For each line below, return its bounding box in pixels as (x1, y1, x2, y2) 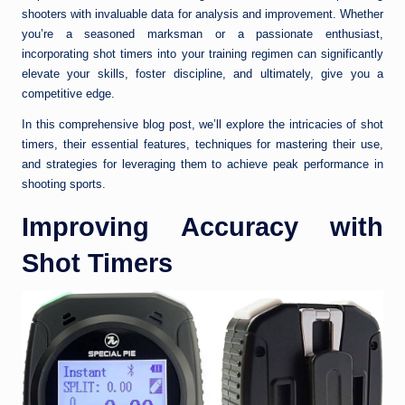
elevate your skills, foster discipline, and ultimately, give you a (22, 67, 383, 81)
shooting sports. (22, 177, 106, 192)
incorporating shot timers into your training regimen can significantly (22, 47, 383, 61)
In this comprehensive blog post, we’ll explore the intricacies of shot (22, 118, 383, 132)
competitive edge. (22, 87, 115, 101)
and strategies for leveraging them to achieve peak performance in (22, 157, 383, 172)
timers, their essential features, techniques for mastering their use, (22, 137, 383, 152)
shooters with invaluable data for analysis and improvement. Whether (22, 7, 383, 22)
